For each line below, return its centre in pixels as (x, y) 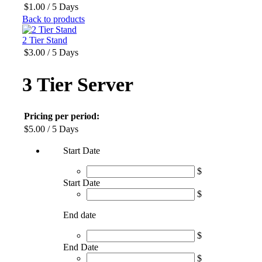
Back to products (54, 19)
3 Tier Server (78, 84)
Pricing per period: (62, 116)
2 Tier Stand (45, 40)
